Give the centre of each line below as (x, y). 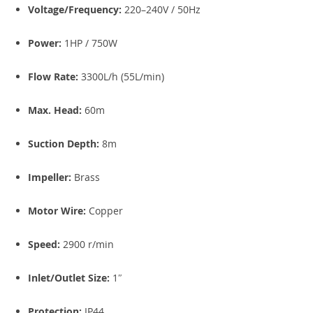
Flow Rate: (53, 77)
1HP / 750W (89, 43)
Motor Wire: (57, 211)
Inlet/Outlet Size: (69, 278)
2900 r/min (87, 244)
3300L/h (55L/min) (121, 77)
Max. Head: (55, 110)
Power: (45, 43)
